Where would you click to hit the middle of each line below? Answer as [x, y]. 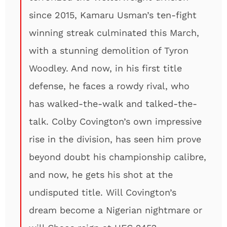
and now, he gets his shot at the [101, 175]
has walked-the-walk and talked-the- [113, 104]
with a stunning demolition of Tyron [109, 50]
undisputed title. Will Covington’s [103, 192]
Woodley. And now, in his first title [105, 68]
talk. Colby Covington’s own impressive [115, 121]
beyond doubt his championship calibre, [118, 157]
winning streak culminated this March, [114, 33]
